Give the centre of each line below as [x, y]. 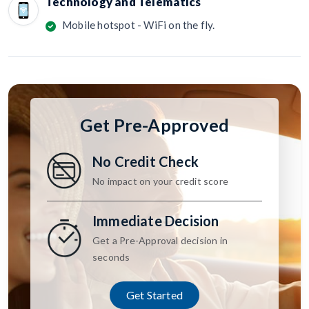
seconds [111, 257]
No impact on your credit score [160, 181]
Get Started [154, 295]
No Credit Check [146, 161]
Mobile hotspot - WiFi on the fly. [139, 25]
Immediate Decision [156, 220]
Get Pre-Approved [154, 125]
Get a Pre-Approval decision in [160, 240]
